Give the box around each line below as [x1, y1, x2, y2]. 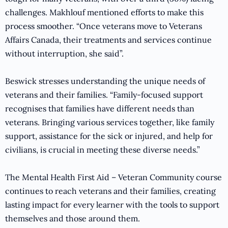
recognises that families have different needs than [5, 103, 194, 114]
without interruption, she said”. [5, 48, 124, 59]
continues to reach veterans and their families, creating [5, 186, 216, 196]
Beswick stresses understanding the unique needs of [5, 76, 205, 87]
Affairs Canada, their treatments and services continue [5, 35, 212, 45]
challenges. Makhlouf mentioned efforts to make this [5, 7, 204, 18]
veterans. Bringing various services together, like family [5, 117, 214, 128]
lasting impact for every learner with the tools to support [5, 199, 219, 210]
